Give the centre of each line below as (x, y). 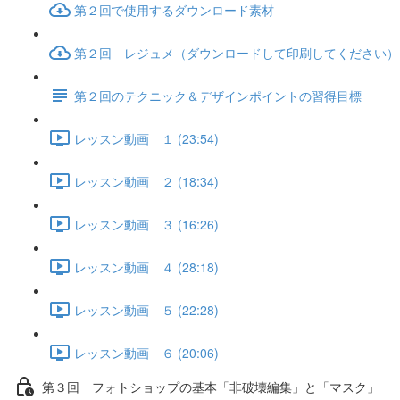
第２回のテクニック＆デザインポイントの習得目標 (218, 95)
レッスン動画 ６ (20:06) (146, 352)
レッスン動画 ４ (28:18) (146, 267)
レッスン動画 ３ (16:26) (146, 224)
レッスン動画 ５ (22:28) (146, 309)
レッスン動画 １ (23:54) (146, 138)
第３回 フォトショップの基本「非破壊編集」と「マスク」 (211, 386)
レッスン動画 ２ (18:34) (146, 181)
